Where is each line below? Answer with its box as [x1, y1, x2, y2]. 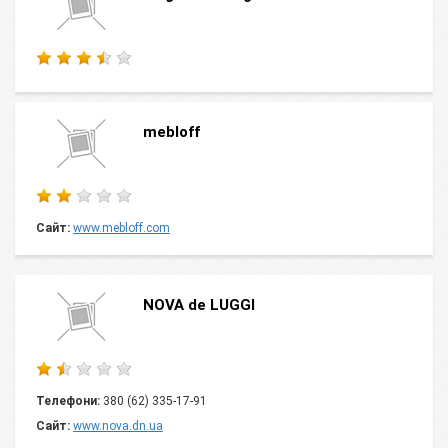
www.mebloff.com [73, 221, 170, 235]
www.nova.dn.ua [73, 419, 163, 433]
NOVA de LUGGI [143, 296, 255, 314]
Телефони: [36, 394, 100, 408]
